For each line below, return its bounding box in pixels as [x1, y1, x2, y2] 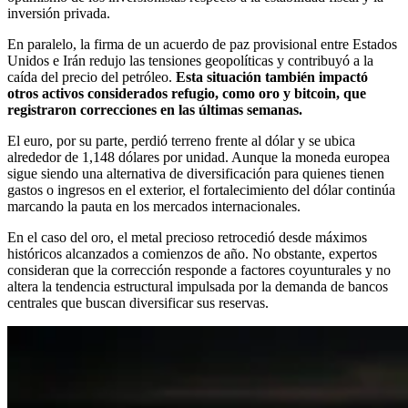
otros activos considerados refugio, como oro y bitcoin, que [7, 86, 366, 102]
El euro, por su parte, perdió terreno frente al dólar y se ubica [7, 133, 355, 149]
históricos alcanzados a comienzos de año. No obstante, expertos [7, 246, 377, 262]
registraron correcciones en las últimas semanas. [7, 102, 302, 118]
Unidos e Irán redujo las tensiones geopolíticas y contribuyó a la [7, 53, 373, 69]
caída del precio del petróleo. [7, 69, 176, 86]
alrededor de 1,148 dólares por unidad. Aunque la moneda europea [7, 149, 390, 166]
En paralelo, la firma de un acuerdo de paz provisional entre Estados [7, 36, 397, 53]
